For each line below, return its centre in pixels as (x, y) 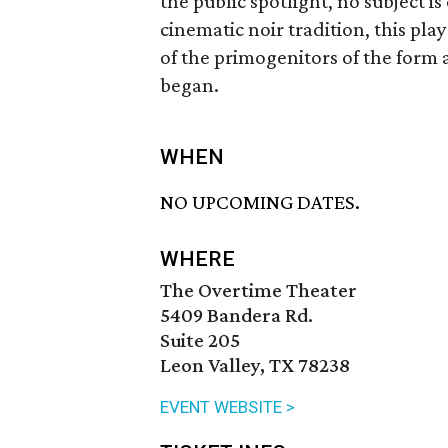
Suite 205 (200, 340)
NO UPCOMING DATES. (260, 202)
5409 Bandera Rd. (236, 315)
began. (189, 85)
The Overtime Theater (258, 290)
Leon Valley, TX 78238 (255, 365)
